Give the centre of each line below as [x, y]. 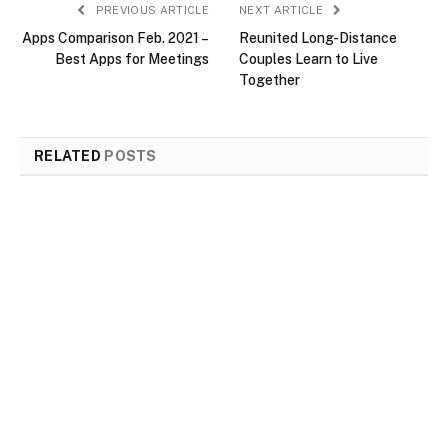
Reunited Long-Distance [318, 37]
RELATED [69, 155]
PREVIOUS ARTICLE [150, 9]
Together [269, 79]
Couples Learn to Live [308, 58]
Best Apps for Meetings [132, 58]
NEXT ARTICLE [283, 9]
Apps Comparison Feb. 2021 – [115, 37]
